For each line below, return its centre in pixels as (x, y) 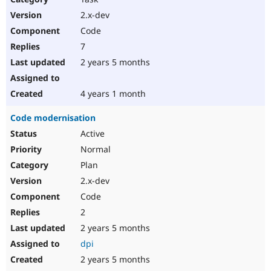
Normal (94, 149)
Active (91, 134)
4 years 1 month (112, 94)
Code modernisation (53, 118)
